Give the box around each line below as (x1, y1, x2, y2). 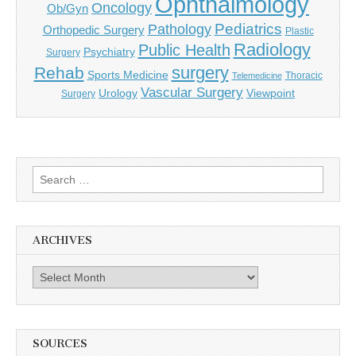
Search (32, 168, 68, 181)
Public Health (137, 41, 230, 60)
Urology (99, 87, 137, 100)
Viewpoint (246, 87, 295, 100)
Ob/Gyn (47, 2, 88, 16)
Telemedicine (231, 71, 282, 81)
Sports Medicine (87, 68, 168, 82)
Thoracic (284, 70, 323, 82)
